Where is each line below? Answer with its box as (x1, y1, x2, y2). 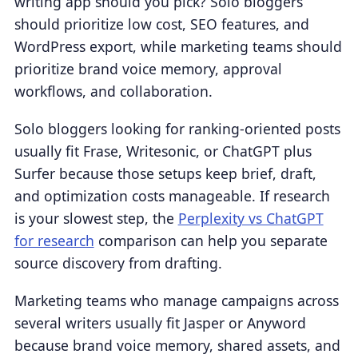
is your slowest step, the (14, 208, 178, 228)
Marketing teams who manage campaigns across (14, 291, 339, 311)
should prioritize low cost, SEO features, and (14, 14, 309, 34)
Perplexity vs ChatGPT (177, 208, 324, 228)
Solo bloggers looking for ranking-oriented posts (14, 118, 340, 138)
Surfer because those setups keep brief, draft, (14, 163, 316, 183)
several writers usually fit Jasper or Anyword (14, 313, 306, 333)
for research (14, 230, 94, 250)
